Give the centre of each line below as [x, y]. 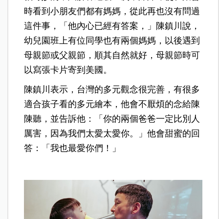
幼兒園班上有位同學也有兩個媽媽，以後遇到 [112, 40]
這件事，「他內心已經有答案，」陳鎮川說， [112, 26]
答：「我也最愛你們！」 [73, 148]
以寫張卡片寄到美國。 [68, 70]
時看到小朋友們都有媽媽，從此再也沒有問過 [112, 11]
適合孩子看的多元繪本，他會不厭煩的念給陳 [112, 104]
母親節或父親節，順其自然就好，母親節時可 [112, 55]
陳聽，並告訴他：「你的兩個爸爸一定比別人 [112, 119]
